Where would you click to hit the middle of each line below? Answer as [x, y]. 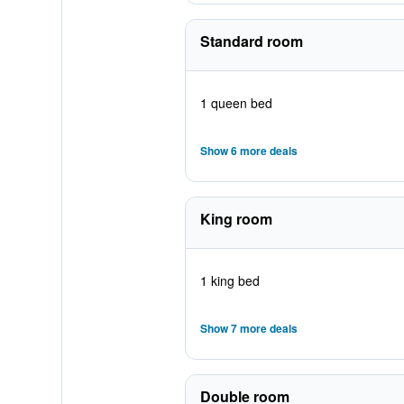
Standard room [251, 41]
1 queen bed [236, 103]
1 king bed [230, 280]
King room [236, 219]
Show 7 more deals [248, 328]
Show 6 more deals [248, 151]
